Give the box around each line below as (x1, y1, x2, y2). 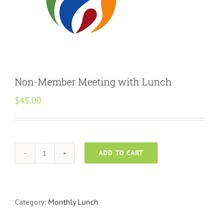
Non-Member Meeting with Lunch (15, 75, 172, 88)
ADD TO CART (99, 148, 143, 158)
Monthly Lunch (48, 197, 98, 207)
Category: (15, 197, 48, 207)
